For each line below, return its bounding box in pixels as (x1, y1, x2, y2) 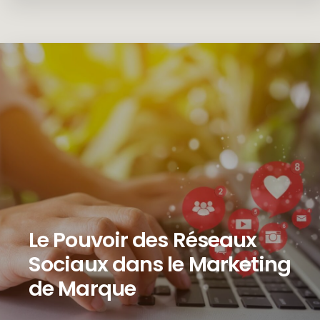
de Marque (29, 274, 136, 304)
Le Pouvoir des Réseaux (29, 226, 257, 255)
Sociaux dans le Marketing (29, 250, 291, 279)
